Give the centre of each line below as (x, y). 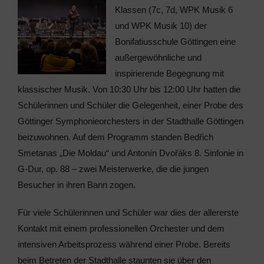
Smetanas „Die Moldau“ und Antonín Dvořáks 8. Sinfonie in (130, 153)
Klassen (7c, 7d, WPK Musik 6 (174, 10)
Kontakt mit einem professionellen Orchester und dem (121, 228)
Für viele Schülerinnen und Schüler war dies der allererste (128, 212)
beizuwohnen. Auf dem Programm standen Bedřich (115, 137)
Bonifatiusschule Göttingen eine (175, 42)
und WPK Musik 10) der (161, 26)
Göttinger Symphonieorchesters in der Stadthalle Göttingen (130, 121)
